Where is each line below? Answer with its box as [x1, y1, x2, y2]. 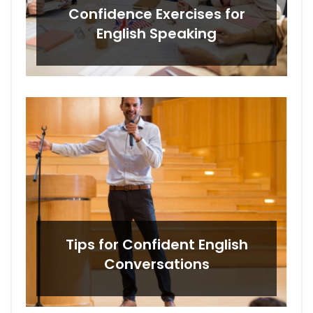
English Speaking [96, 24, 217, 44]
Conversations [103, 254, 210, 275]
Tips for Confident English [65, 235, 248, 255]
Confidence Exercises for [68, 4, 245, 24]
